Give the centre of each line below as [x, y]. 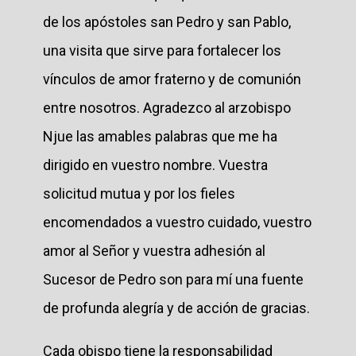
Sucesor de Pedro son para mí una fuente [173, 279]
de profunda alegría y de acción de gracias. [176, 308]
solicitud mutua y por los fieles [139, 193]
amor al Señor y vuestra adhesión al [154, 250]
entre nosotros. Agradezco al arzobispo [167, 107]
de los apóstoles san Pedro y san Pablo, [167, 21]
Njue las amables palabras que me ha [160, 136]
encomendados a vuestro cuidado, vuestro [177, 222]
